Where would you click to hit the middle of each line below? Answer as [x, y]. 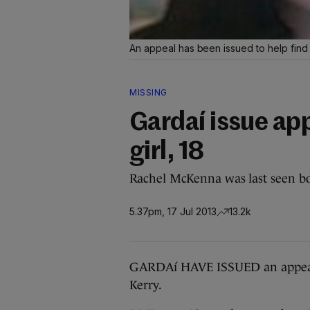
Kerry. [146, 285]
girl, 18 [167, 152]
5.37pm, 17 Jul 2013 [173, 211]
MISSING [148, 92]
